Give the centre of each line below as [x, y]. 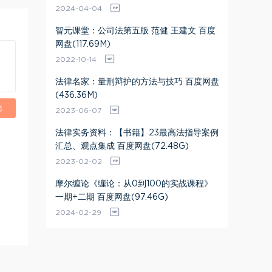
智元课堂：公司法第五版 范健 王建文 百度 [135, 31]
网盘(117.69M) [83, 44]
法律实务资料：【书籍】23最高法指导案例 [137, 133]
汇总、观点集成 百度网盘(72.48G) [122, 146]
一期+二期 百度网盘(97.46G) [112, 197]
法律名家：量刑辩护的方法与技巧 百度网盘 [137, 82]
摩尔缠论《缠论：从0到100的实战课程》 [134, 184]
